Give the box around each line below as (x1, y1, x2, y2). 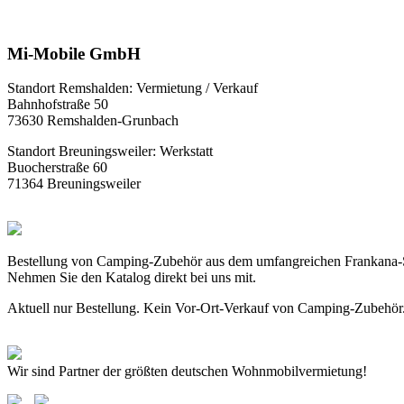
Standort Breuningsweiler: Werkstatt (7, 143, 213, 160)
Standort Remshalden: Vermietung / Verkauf (7, 80, 258, 96)
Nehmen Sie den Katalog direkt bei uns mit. (7, 270, 256, 286)
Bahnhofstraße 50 (7, 96, 108, 113)
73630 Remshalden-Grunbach (7, 113, 179, 129)
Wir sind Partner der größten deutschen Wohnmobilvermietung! (7, 363, 367, 380)
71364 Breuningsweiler (7, 176, 141, 192)
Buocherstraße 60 (7, 160, 107, 176)
